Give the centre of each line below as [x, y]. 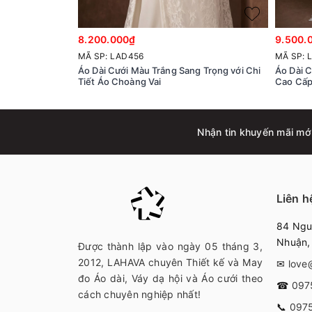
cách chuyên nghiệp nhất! [139, 294]
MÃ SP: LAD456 [111, 56]
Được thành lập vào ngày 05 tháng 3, [170, 246]
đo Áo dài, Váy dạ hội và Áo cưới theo [170, 278]
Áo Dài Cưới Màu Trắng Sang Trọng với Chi [170, 70]
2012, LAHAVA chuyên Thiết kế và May [170, 262]
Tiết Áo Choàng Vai [120, 81]
